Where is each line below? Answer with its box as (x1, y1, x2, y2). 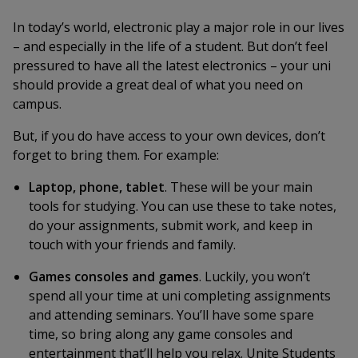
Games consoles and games (29, 268, 199, 285)
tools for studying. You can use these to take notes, (29, 197, 336, 215)
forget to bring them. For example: (13, 146, 219, 164)
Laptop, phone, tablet (29, 178, 165, 196)
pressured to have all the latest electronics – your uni (13, 57, 331, 74)
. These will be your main (165, 178, 312, 196)
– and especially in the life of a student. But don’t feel (13, 38, 328, 55)
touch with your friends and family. (29, 236, 236, 253)
